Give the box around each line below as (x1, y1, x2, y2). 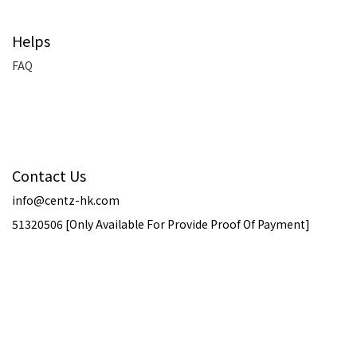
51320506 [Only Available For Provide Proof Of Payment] (12, 216, 310, 232)
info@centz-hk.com (12, 192, 120, 208)
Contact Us (12, 165, 86, 186)
